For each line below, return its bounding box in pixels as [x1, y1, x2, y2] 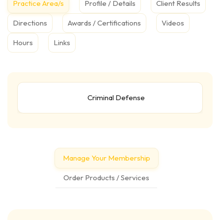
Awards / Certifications [68, 18, 141, 28]
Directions [13, 18, 47, 28]
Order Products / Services [63, 173, 149, 183]
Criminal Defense [87, 93, 145, 103]
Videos [162, 18, 184, 28]
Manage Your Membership [62, 153, 150, 163]
